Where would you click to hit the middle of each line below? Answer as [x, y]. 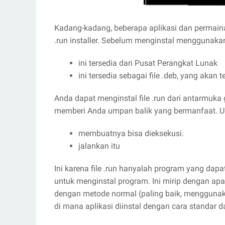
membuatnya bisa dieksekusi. [131, 133]
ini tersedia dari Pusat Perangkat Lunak [148, 63]
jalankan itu [99, 146]
